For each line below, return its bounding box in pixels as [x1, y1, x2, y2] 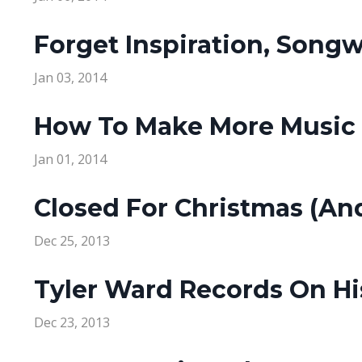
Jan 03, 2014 [34, 69, 107, 87]
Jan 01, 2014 [34, 150, 107, 169]
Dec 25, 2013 [34, 232, 110, 250]
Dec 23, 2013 [34, 314, 110, 332]
